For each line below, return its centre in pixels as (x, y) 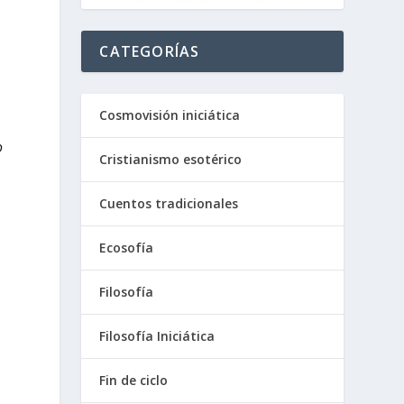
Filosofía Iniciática (157, 336)
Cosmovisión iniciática (170, 115)
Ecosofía (127, 248)
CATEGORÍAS (150, 52)
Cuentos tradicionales (169, 204)
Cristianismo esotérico (171, 160)
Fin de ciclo (134, 381)
